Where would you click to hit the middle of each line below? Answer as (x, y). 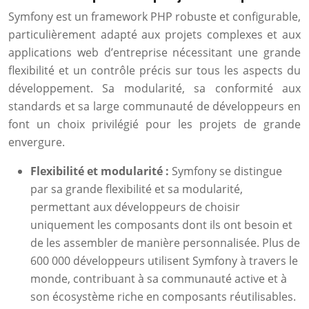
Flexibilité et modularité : (101, 171)
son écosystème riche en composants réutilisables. (163, 297)
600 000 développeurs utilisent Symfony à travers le (164, 261)
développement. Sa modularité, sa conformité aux (154, 88)
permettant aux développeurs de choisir (135, 207)
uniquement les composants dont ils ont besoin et (161, 225)
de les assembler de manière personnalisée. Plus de (165, 243)
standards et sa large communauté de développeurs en (154, 106)
